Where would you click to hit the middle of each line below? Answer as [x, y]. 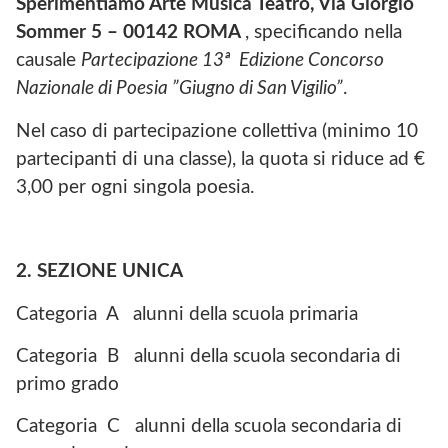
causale [48, 61]
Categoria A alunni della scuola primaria [187, 314]
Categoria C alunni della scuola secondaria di [209, 427]
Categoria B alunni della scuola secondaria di [208, 357]
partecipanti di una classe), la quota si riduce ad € [220, 159]
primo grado [67, 385]
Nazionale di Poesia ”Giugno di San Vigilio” [179, 89]
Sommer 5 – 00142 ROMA [130, 33]
